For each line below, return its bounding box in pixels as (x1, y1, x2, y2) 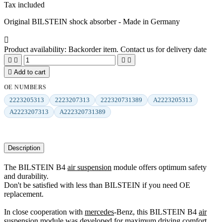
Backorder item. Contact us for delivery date (68, 45, 207, 54)
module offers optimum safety (111, 163, 207, 171)
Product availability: (4, 45, 66, 54)
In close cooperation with (4, 207, 85, 216)
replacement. (4, 189, 44, 198)
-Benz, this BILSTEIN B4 (114, 207, 199, 216)
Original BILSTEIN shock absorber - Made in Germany (4, 17, 180, 26)
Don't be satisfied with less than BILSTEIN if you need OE (4, 180, 190, 189)
